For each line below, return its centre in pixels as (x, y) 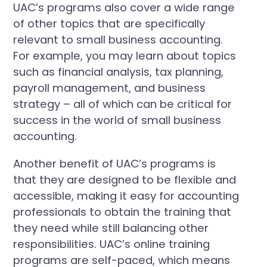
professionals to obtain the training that (122, 212)
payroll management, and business (110, 88)
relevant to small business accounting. (118, 40)
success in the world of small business (117, 120)
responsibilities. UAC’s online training (112, 244)
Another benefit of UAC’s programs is (115, 163)
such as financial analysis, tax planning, (119, 72)
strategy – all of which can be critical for (123, 104)
